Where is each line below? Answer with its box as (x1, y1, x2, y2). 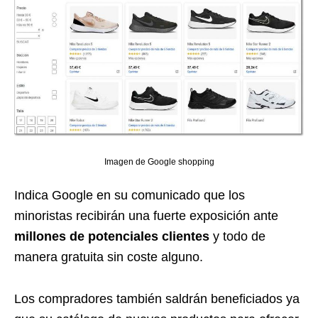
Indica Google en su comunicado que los (14, 187, 245, 202)
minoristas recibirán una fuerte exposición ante (14, 208, 278, 223)
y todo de (209, 229, 265, 243)
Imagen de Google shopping (104, 156, 214, 167)
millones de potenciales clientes (14, 229, 209, 243)
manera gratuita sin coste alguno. (14, 249, 203, 264)
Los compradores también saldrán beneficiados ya (14, 291, 300, 306)
